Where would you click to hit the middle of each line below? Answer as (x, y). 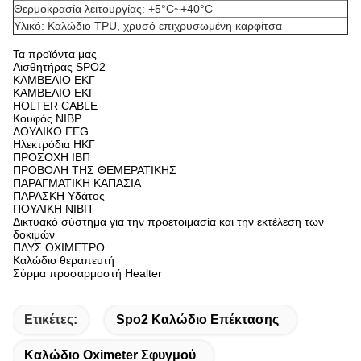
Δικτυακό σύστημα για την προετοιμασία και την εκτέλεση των (168, 222)
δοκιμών (34, 234)
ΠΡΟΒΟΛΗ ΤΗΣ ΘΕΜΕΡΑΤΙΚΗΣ (95, 170)
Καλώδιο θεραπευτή (64, 260)
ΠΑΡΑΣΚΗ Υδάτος (59, 196)
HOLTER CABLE (55, 106)
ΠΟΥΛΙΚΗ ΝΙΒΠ (52, 209)
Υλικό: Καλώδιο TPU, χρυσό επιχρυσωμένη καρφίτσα (148, 26)
